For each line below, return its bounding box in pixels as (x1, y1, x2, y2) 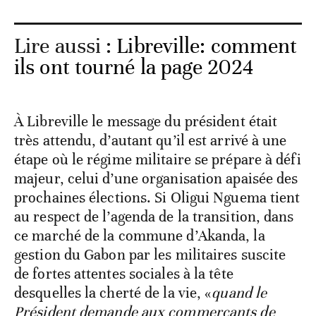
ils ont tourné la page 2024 (14, 54, 253, 81)
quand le (212, 284, 267, 303)
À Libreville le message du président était (14, 112, 278, 131)
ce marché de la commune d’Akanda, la (14, 226, 265, 245)
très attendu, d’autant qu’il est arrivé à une (14, 131, 287, 150)
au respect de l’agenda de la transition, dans (14, 207, 294, 226)
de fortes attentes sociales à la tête (14, 265, 233, 284)
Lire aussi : (14, 33, 117, 60)
